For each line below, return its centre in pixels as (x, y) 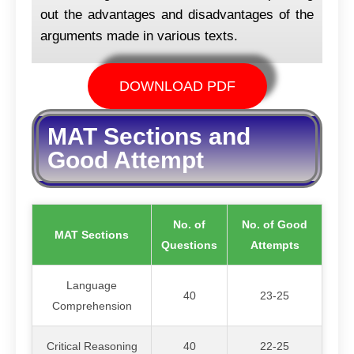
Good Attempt (126, 160)
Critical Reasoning (92, 346)
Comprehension (92, 305)
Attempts (275, 245)
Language (92, 285)
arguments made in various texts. (139, 36)
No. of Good (275, 224)
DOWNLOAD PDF (177, 86)
